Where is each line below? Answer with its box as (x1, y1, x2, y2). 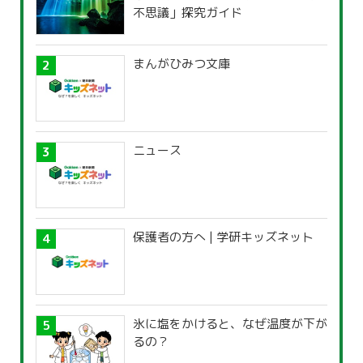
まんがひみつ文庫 (133, 55, 230, 73)
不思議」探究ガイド (133, 4, 242, 22)
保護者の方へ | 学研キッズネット (133, 228, 314, 246)
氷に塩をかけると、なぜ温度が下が (133, 315, 327, 333)
